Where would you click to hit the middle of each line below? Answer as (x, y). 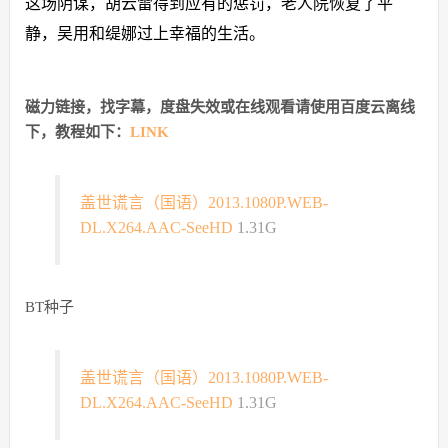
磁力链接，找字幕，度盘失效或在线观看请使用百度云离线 (219, 107)
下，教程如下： (77, 132)
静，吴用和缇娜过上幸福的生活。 (144, 34)
